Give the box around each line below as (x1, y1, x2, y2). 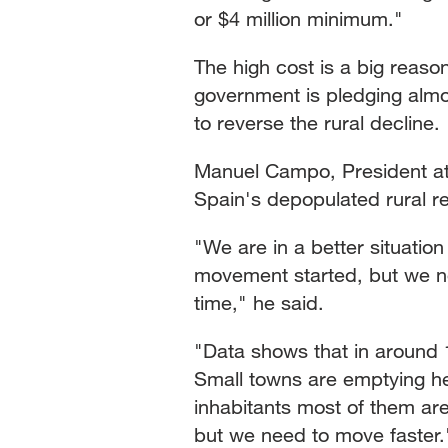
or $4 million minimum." (194, 6, 403, 30)
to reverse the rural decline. (194, 110, 440, 134)
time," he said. (194, 290, 324, 314)
